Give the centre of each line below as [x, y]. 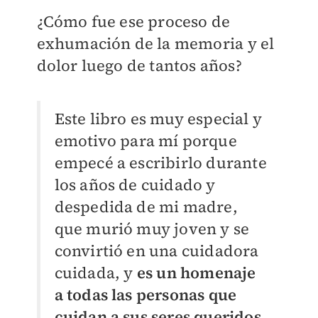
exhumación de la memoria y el [155, 44]
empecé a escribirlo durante [160, 163]
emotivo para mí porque [146, 141]
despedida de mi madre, [146, 207]
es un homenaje [196, 273]
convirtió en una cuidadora [157, 251]
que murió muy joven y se [152, 229]
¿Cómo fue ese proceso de [133, 22]
